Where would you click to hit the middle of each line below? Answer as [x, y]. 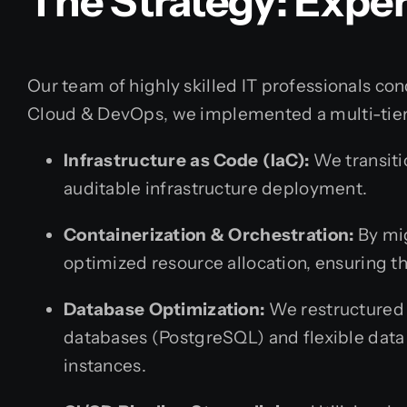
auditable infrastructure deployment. [216, 188]
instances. [105, 365]
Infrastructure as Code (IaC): [187, 160]
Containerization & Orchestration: [209, 234]
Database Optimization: [164, 309]
